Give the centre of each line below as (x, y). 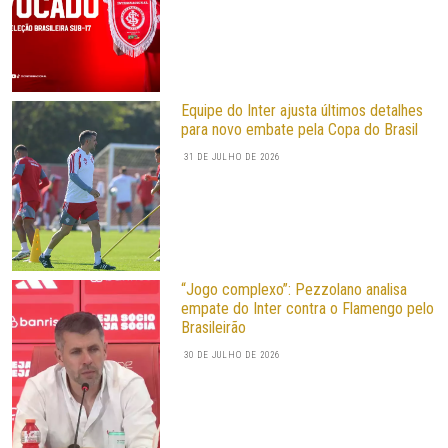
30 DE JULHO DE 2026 (231, 354)
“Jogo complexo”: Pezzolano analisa (293, 289)
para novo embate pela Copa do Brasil (299, 130)
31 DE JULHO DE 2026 (231, 157)
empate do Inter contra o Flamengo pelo (307, 308)
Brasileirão (213, 327)
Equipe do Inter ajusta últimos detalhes (301, 111)
